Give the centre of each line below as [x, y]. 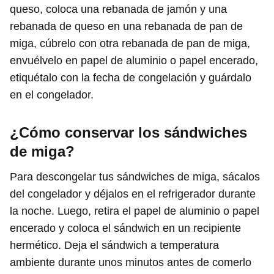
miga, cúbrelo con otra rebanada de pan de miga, [130, 43]
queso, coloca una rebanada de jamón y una [118, 9]
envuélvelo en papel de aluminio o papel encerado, [134, 60]
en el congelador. [52, 94]
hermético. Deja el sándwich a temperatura [114, 245]
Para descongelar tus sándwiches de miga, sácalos [135, 176]
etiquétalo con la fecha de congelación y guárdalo [131, 77]
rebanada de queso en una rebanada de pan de [126, 26]
